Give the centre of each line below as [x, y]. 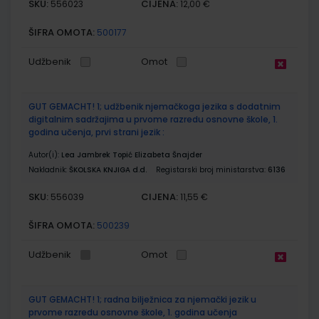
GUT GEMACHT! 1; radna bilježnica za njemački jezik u [142, 299]
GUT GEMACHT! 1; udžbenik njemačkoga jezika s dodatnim [155, 106]
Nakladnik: [49, 169]
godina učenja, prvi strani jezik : [96, 132]
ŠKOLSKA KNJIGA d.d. [108, 169]
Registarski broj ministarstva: [212, 169]
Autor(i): [45, 155]
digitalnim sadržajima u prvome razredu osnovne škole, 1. [153, 119]
